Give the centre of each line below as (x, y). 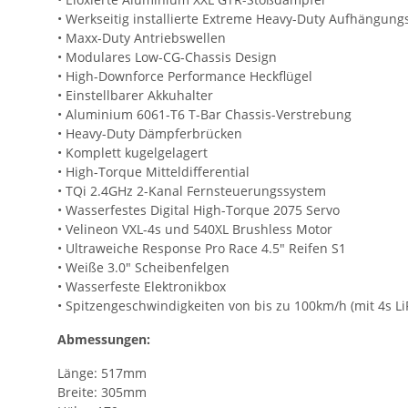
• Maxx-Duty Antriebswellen (142, 38)
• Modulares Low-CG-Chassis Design (167, 57)
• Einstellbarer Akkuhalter (135, 96)
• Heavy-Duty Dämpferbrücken (150, 134)
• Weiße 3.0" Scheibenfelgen (143, 268)
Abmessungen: (104, 340)
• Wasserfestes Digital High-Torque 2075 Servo (199, 210)
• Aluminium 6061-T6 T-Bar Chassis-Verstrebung (204, 115)
